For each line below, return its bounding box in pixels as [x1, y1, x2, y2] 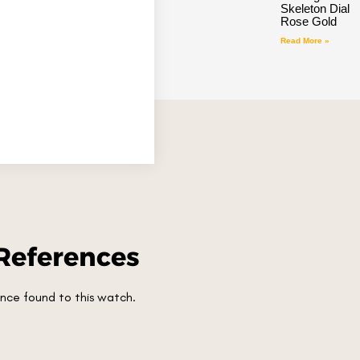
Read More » [280, 36, 329, 46]
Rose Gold [280, 14, 337, 29]
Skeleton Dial [280, 2, 350, 16]
